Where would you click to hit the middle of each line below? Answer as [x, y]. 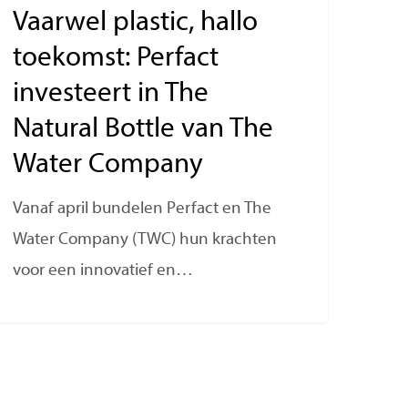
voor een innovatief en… [103, 271]
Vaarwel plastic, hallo [136, 24]
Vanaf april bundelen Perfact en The [143, 209]
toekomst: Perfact [116, 59]
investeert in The [111, 95]
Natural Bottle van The [143, 130]
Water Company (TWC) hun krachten [145, 240]
